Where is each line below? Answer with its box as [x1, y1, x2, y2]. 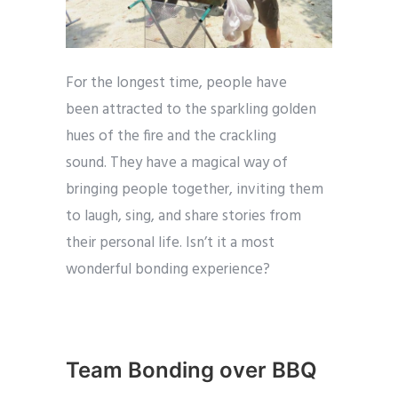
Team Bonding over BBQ [66, 356, 317, 383]
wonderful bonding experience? [66, 257, 270, 282]
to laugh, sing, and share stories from [66, 203, 301, 228]
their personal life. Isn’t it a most [66, 230, 275, 255]
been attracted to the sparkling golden [66, 97, 316, 122]
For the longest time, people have [66, 70, 287, 95]
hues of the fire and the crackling [66, 123, 276, 148]
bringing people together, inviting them [66, 177, 323, 202]
